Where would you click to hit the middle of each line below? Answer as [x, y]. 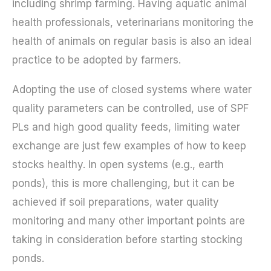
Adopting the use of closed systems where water [132, 89]
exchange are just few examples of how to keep [129, 145]
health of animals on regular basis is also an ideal [132, 41]
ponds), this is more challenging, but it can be [123, 183]
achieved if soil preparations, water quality [116, 202]
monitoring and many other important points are [129, 220]
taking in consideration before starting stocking [127, 239]
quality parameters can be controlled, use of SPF [130, 108]
